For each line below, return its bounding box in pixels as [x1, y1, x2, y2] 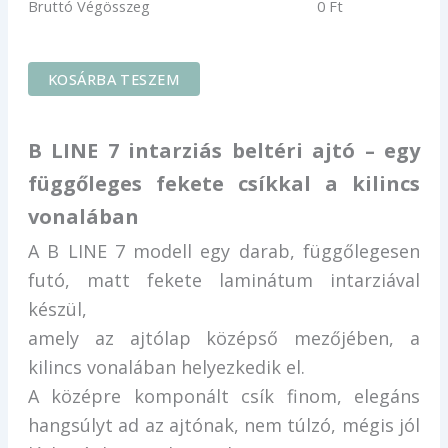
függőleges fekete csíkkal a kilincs [27, 170, 421, 198]
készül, [27, 297, 87, 322]
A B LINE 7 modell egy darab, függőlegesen [27, 239, 421, 264]
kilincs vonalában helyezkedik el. [27, 355, 305, 380]
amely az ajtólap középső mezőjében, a [27, 326, 421, 351]
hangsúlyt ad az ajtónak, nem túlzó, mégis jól [27, 413, 421, 438]
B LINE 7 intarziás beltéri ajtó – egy [27, 137, 421, 165]
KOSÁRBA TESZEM [47, 68, 180, 89]
